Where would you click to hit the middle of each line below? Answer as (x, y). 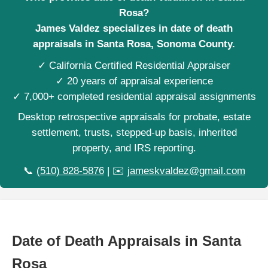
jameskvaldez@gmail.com (186, 171)
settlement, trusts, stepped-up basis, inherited (134, 133)
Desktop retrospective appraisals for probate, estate (134, 117)
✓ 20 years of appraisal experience (134, 81)
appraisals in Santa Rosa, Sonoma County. (134, 44)
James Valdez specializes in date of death (134, 28)
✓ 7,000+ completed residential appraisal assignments (134, 97)
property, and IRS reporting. (134, 148)
